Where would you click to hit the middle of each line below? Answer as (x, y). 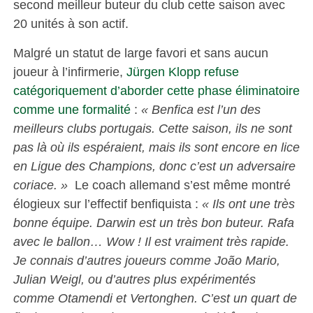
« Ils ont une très (246, 203)
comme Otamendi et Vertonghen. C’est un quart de (155, 298)
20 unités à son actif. (71, 23)
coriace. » (44, 184)
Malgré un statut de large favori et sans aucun (140, 52)
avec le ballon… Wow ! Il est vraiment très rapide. (151, 241)
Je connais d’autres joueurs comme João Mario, (146, 260)
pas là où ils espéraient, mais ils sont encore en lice (156, 147)
